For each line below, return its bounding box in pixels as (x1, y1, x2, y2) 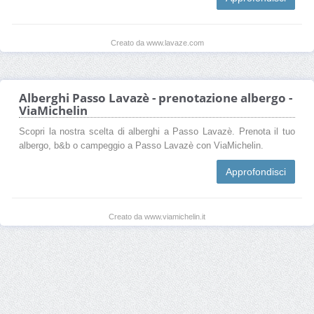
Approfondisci (226, 165, 286, 177)
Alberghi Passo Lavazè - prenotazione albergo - (19, 89, 292, 106)
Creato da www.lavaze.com (110, 38, 204, 47)
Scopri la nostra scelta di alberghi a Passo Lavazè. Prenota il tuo (19, 126, 295, 137)
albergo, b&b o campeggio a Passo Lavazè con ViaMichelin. (19, 140, 264, 151)
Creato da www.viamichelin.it (109, 212, 205, 221)
